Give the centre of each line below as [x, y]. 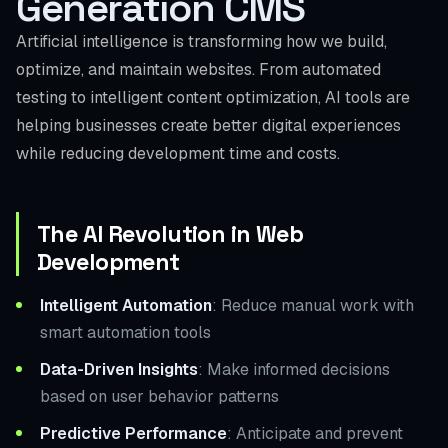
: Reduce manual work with [313, 305]
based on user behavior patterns [159, 396]
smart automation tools [125, 332]
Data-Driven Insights [119, 369]
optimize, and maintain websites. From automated [198, 69]
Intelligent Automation [126, 305]
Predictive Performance [133, 433]
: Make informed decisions [294, 369]
